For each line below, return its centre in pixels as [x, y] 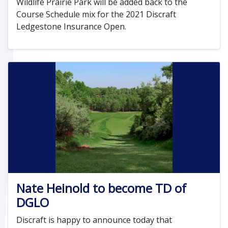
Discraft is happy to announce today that [94, 220]
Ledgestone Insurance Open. [71, 26]
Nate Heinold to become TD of [101, 188]
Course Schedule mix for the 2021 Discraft [96, 14]
